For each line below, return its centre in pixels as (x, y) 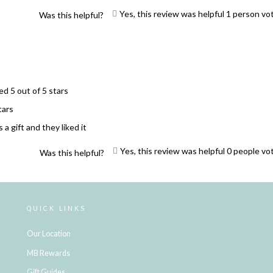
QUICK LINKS (56, 209)
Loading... (136, 184)
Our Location (48, 234)
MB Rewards (48, 253)
